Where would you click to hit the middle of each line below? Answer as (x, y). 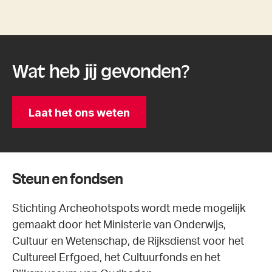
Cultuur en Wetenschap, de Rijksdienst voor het (128, 242)
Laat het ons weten (79, 112)
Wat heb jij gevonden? (101, 72)
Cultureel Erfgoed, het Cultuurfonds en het (116, 258)
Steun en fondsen (69, 180)
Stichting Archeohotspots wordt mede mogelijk (129, 209)
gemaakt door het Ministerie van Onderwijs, (119, 226)
